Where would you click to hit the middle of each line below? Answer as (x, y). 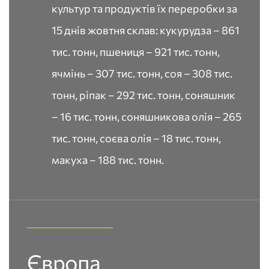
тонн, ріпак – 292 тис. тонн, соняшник (144, 95)
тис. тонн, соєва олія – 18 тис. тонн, (136, 138)
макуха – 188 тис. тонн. (108, 160)
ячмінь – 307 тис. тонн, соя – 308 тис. (142, 73)
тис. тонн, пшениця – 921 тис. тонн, (136, 52)
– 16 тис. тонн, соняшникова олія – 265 (147, 116)
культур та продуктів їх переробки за (144, 8)
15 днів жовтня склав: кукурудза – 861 (146, 30)
